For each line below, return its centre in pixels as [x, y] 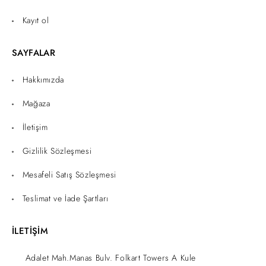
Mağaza [36, 103]
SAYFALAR [34, 53]
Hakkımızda [43, 80]
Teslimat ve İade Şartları [65, 198]
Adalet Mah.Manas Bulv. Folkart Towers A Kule [110, 258]
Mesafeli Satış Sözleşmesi [69, 175]
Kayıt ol [36, 20]
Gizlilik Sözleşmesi [57, 151]
